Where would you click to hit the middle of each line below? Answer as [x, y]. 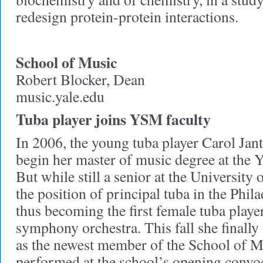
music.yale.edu [60, 96]
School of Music [66, 62]
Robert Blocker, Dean [80, 79]
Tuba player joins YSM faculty [113, 119]
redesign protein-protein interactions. [127, 16]
